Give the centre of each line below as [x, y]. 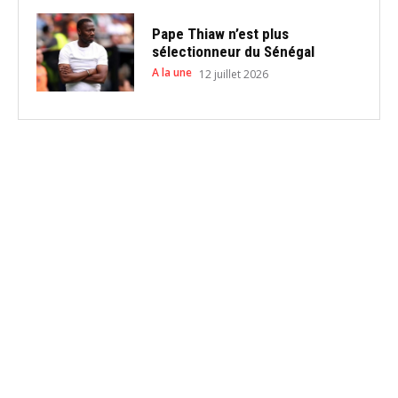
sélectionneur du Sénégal [233, 51]
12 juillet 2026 [233, 74]
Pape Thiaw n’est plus [220, 33]
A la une [171, 72]
